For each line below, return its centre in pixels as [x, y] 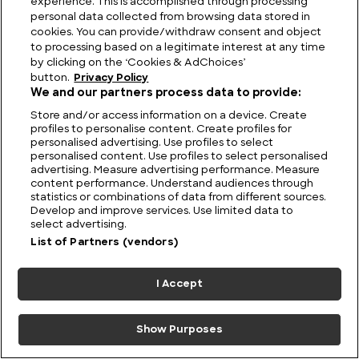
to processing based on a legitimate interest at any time [178, 48]
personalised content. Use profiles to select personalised [179, 157]
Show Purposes [179, 330]
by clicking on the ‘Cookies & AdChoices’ [138, 63]
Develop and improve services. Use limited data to [162, 211]
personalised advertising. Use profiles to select [152, 143]
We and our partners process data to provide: [166, 93]
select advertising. [79, 225]
